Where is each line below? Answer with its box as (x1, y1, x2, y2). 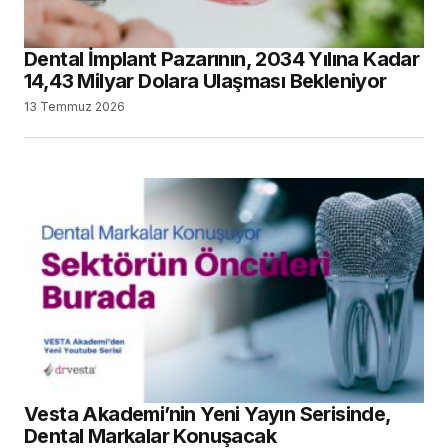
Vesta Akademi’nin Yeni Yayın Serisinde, (24, 402, 391, 427)
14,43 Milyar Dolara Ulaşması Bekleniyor (24, 69, 387, 94)
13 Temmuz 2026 (24, 99, 125, 115)
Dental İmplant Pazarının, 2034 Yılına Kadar (24, 47, 420, 72)
